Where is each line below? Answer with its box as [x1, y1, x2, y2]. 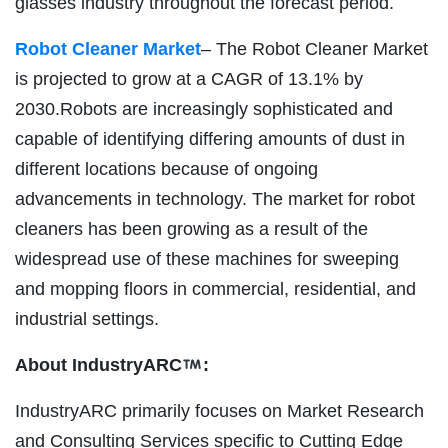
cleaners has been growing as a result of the [15, 218, 368, 239]
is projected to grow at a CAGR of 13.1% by [15, 68, 363, 89]
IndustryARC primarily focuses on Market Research [15, 400, 424, 421]
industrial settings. [15, 308, 159, 329]
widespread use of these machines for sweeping [15, 248, 399, 269]
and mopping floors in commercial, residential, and [15, 278, 416, 299]
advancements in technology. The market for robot [15, 188, 415, 209]
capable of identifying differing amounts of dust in [15, 128, 405, 149]
